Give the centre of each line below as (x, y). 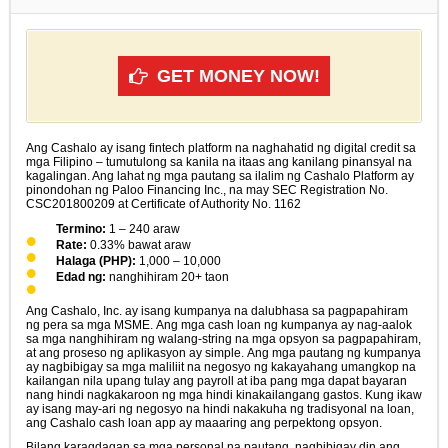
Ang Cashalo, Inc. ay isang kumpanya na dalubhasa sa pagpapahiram (216, 311)
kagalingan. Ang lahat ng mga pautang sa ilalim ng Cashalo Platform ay (219, 176)
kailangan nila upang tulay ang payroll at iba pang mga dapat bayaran (216, 381)
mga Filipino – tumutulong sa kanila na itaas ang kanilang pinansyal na (218, 162)
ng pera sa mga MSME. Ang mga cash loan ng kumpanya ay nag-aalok (218, 325)
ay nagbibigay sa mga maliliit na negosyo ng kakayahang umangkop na (220, 367)
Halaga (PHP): (95, 261)
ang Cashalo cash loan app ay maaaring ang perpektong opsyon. (203, 423)
